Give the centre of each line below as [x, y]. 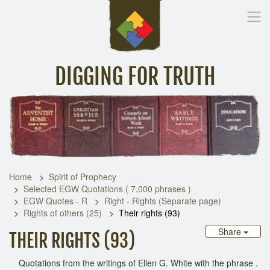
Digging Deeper [183, 106]
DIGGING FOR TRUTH [135, 77]
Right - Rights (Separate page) [163, 200]
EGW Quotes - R [55, 200]
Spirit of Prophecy [83, 176]
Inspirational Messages [95, 106]
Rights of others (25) [63, 212]
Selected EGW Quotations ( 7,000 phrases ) [107, 188]
